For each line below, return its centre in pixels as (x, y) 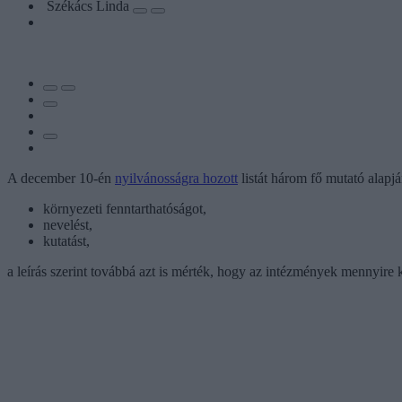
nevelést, (68, 224)
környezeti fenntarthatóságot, (125, 208)
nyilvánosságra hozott (176, 178)
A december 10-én (61, 178)
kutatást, (66, 240)
